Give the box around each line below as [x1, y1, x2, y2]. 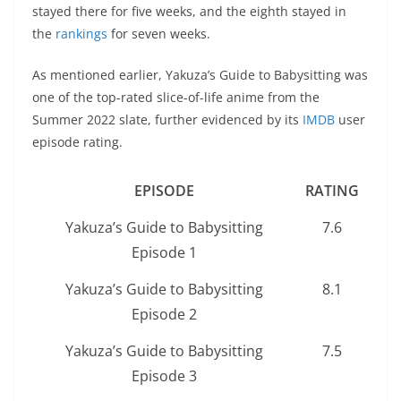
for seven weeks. [111, 24, 210, 42]
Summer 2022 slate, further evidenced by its [32, 110, 303, 128]
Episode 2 [132, 303, 197, 324]
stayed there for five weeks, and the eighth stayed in [32, 2, 346, 20]
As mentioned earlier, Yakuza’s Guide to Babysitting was [32, 65, 368, 83]
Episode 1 [132, 242, 197, 262]
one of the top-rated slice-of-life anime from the [32, 88, 320, 106]
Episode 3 [132, 365, 197, 386]
